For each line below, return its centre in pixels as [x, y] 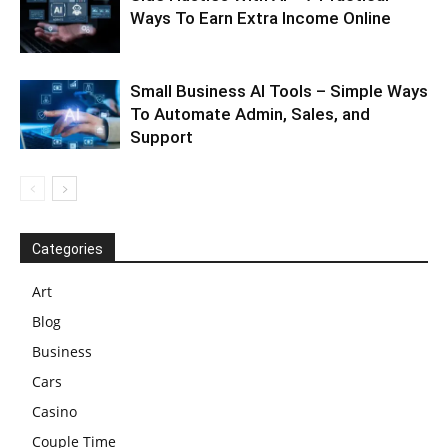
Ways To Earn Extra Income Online [260, 18]
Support [161, 137]
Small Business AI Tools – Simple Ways [279, 91]
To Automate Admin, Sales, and [250, 114]
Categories [67, 249]
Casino [54, 412]
